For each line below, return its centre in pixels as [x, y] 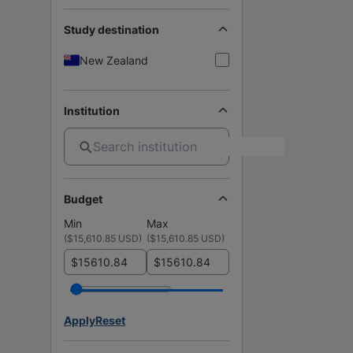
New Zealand [114, 60]
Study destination [111, 29]
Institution [92, 110]
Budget [83, 199]
